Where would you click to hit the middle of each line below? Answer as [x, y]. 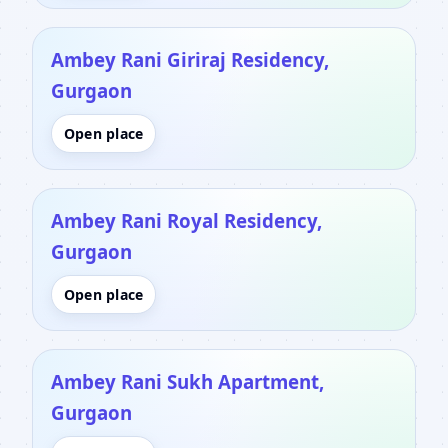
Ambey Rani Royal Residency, [186, 220]
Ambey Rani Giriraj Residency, [190, 59]
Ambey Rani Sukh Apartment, [187, 381]
